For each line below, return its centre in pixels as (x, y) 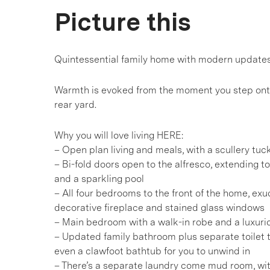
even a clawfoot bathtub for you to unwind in (152, 251)
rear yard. (75, 105)
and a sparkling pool (99, 179)
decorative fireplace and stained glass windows (159, 208)
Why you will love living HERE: (119, 135)
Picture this (123, 22)
